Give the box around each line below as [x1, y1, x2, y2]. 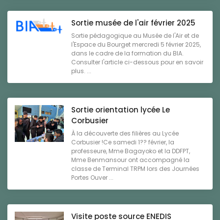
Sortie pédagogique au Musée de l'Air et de [71, 31, 199, 40]
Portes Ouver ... [71, 173, 113, 182]
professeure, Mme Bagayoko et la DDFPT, [71, 147, 190, 156]
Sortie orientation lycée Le [71, 105, 170, 115]
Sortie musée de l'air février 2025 [71, 18, 195, 28]
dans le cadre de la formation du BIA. [71, 49, 184, 58]
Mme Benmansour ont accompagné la [71, 156, 190, 165]
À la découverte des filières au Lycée [71, 129, 179, 138]
